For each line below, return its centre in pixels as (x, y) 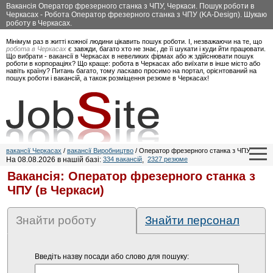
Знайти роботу (56, 220)
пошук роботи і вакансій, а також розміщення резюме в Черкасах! (108, 78)
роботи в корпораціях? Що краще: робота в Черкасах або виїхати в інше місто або (133, 63)
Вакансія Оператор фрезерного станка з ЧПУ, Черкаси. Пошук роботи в (130, 6)
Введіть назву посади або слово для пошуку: (112, 257)
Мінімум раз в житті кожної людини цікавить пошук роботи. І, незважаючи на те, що (134, 41)
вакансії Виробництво (100, 151)
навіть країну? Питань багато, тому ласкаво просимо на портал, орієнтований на (131, 71)
